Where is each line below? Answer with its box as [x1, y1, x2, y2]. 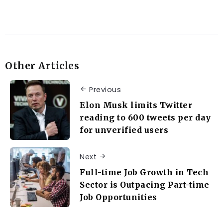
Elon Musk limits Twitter [80, 100, 192, 110]
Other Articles [5, 60, 79, 72]
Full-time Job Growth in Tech [80, 167, 209, 177]
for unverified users [80, 124, 168, 135]
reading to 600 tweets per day [80, 112, 211, 122]
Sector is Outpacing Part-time [80, 179, 210, 190]
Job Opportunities [80, 192, 157, 202]
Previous [89, 85, 121, 95]
